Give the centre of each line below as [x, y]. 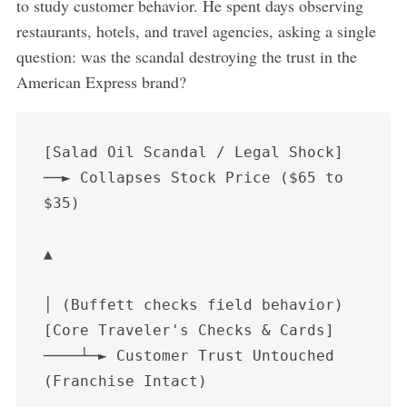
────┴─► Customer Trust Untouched [189, 355]
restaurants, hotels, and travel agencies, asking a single [196, 30]
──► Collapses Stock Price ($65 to [193, 177]
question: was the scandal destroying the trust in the [186, 56]
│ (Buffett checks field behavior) [193, 304]
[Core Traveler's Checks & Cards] [189, 330]
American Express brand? [101, 81]
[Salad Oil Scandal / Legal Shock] [193, 152]
